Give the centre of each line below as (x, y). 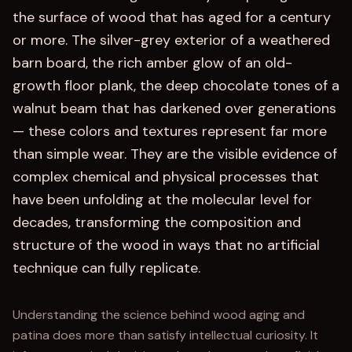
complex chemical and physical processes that (166, 177)
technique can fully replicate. (106, 268)
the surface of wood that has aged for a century (172, 17)
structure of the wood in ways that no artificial (166, 245)
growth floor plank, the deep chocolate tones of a (176, 86)
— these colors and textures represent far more (170, 131)
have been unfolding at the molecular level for (162, 200)
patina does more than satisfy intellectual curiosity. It (165, 335)
